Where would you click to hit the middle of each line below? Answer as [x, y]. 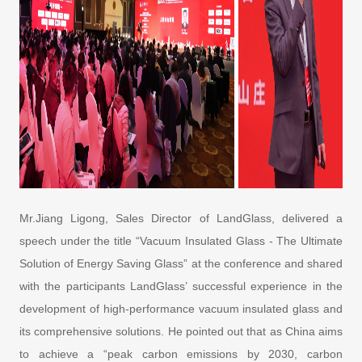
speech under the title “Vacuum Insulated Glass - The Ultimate [181, 240]
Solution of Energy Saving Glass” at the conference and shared [181, 263]
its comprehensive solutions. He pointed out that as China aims [181, 331]
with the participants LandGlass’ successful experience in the [181, 286]
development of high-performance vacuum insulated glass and [181, 308]
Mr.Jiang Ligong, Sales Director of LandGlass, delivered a [181, 218]
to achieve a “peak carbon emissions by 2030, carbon [181, 354]
